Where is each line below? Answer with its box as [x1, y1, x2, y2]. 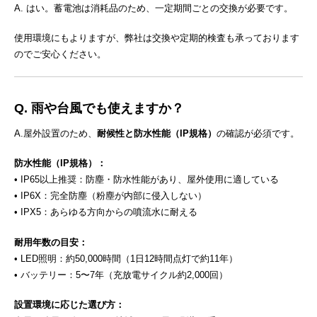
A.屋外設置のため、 [14, 127, 97, 139]
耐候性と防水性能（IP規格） [97, 127, 217, 139]
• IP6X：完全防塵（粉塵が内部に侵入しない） [14, 190, 207, 202]
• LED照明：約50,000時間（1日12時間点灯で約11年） [14, 253, 238, 264]
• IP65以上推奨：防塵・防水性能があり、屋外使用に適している [14, 174, 279, 185]
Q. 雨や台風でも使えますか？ [14, 100, 184, 115]
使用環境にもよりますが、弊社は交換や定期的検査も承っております [14, 33, 299, 44]
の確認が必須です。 [217, 127, 299, 139]
